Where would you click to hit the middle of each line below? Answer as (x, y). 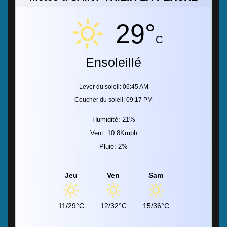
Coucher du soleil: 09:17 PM (113, 100)
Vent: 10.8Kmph (113, 133)
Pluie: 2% (113, 146)
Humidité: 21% (113, 119)
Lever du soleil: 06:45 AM (113, 86)
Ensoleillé (113, 62)
